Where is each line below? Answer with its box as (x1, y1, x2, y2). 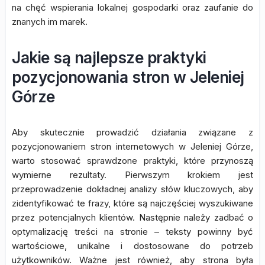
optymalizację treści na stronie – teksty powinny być (12, 226, 253, 237)
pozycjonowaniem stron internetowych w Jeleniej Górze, (12, 141, 253, 152)
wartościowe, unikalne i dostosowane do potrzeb (12, 240, 253, 251)
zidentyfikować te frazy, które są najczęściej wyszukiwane (12, 198, 253, 209)
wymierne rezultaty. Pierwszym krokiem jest (12, 169, 253, 180)
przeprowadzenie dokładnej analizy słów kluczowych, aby (12, 183, 253, 195)
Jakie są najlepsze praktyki (12, 49, 206, 67)
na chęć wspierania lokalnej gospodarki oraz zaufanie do (12, 2, 253, 13)
